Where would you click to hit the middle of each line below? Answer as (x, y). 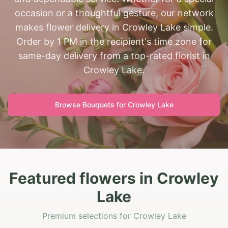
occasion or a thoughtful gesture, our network (114, 13)
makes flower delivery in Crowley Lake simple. (114, 27)
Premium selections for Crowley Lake (114, 216)
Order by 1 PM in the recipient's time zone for (114, 41)
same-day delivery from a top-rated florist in (114, 56)
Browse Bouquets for (91, 105)
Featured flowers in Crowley (114, 178)
